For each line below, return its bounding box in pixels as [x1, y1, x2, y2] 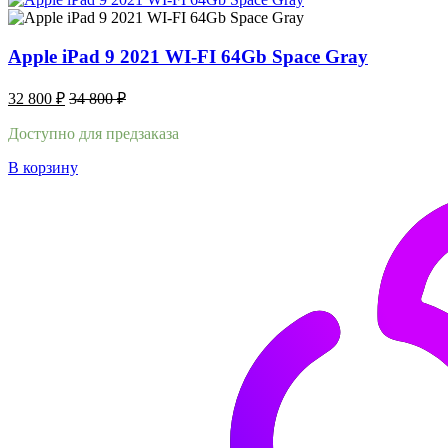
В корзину [8, 158, 78, 176]
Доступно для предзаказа [8, 124, 179, 142]
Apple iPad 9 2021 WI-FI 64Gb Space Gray [8, 46, 368, 68]
